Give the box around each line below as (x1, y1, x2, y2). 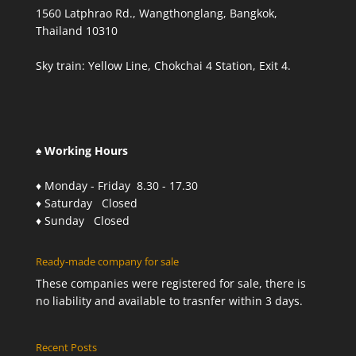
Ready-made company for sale (35, 254, 179, 269)
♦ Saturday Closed (35, 195, 137, 211)
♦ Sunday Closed (35, 213, 130, 229)
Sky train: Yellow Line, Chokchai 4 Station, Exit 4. (35, 58, 291, 73)
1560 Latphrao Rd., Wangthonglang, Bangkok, (35, 6, 277, 21)
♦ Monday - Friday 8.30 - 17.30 (35, 178, 198, 194)
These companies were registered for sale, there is (35, 276, 306, 292)
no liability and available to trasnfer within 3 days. (35, 293, 303, 309)
